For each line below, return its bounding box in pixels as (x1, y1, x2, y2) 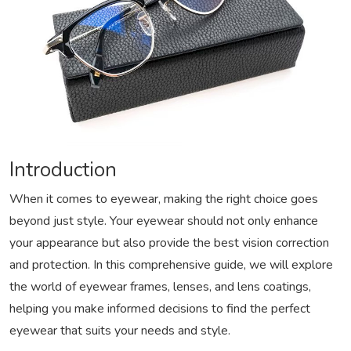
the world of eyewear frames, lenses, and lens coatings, (9, 278, 311, 296)
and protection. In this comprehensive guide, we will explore (9, 256, 333, 274)
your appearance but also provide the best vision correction (9, 234, 329, 252)
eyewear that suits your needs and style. (9, 322, 230, 340)
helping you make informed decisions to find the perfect (9, 300, 310, 318)
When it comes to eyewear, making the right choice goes (9, 190, 318, 208)
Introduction (9, 156, 117, 184)
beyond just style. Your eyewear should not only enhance (9, 212, 318, 230)
